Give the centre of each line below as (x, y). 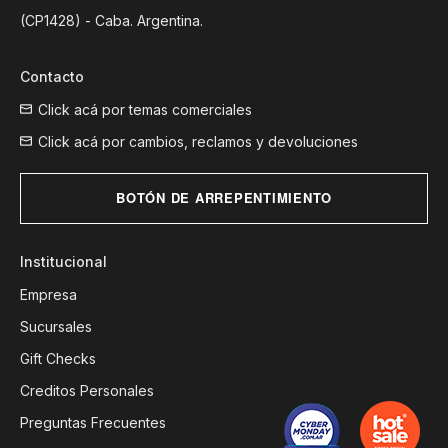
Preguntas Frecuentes (93, 422)
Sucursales (56, 326)
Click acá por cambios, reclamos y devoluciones (198, 141)
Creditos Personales (87, 390)
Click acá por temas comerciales (145, 109)
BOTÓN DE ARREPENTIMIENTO (224, 198)
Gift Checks (58, 358)
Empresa (48, 294)
